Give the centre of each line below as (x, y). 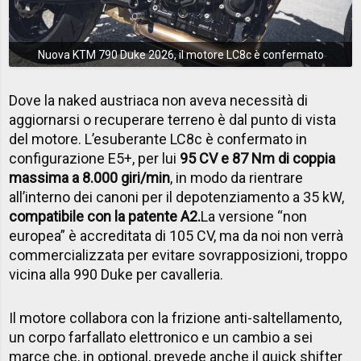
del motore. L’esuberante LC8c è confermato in (158, 139)
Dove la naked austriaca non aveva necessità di (159, 101)
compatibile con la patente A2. (105, 217)
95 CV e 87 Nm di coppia (258, 159)
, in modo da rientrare (237, 178)
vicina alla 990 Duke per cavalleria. (116, 275)
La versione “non (254, 217)
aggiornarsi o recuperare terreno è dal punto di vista (173, 120)
